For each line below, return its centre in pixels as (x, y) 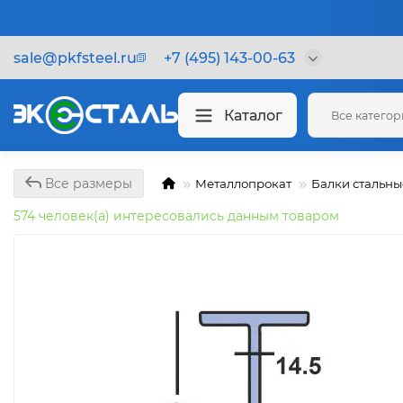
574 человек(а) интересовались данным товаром (176, 216)
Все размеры (87, 184)
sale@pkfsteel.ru (75, 58)
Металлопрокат (243, 184)
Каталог (253, 115)
